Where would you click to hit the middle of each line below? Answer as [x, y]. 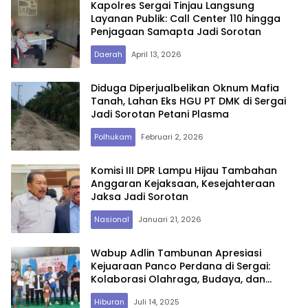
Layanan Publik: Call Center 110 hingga [186, 19]
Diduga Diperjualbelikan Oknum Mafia [185, 88]
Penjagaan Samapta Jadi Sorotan [176, 32]
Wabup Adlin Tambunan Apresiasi [176, 253]
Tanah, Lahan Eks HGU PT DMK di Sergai [188, 101]
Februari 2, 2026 [172, 137]
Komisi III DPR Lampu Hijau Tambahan [184, 171]
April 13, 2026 [156, 55]
